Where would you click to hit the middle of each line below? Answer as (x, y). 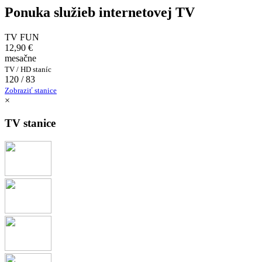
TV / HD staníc (28, 70)
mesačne (20, 58)
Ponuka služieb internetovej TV (100, 13)
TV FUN (22, 37)
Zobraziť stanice (31, 91)
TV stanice (30, 123)
